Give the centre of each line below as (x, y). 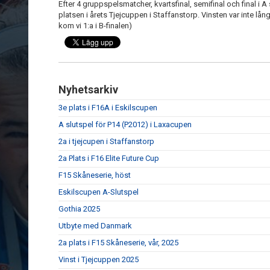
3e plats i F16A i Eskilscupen (108, 108)
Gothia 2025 (79, 209)
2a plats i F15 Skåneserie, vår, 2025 (118, 243)
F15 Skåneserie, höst (95, 175)
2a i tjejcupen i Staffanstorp (106, 142)
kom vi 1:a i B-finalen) (96, 26)
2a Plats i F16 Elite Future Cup (109, 159)
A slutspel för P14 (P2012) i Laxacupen (125, 125)
